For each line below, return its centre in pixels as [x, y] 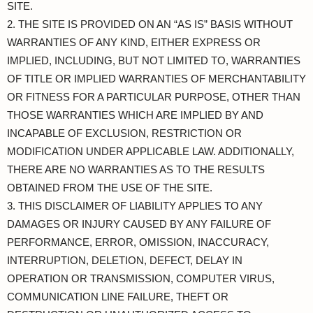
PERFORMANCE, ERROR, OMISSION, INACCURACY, [138, 242]
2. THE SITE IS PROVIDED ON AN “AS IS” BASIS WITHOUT [150, 24]
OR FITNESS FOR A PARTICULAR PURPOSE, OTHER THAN [154, 97]
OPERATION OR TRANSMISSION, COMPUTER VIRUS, [141, 278]
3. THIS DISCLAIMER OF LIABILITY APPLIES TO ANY [135, 206]
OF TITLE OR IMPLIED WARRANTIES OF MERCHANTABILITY [156, 79]
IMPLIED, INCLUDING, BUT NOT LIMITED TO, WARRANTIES [154, 60]
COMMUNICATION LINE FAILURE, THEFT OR [118, 297]
